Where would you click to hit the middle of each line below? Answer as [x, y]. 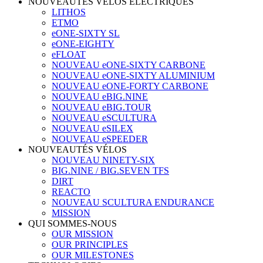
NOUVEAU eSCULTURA [104, 118]
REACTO [71, 192]
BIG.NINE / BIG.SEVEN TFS [110, 171]
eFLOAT [69, 54]
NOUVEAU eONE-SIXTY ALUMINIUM [133, 75]
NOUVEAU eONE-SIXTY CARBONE [129, 65]
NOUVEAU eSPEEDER [100, 139]
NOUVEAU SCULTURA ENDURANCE [133, 202]
